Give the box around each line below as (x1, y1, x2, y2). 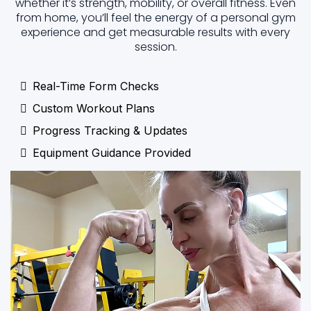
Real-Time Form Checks (33, 79, 159, 94)
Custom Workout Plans (33, 101, 155, 116)
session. (134, 39, 177, 56)
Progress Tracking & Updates (33, 124, 187, 138)
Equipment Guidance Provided (33, 146, 191, 160)
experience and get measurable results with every (21, 24, 290, 41)
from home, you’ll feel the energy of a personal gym (15, 10, 296, 26)
